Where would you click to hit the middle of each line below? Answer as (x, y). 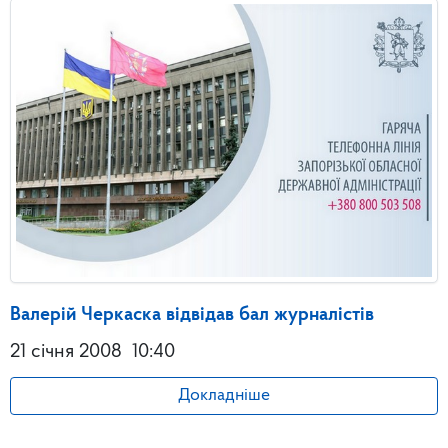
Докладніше (224, 396)
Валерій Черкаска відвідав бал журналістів (192, 315)
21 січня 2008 (66, 352)
